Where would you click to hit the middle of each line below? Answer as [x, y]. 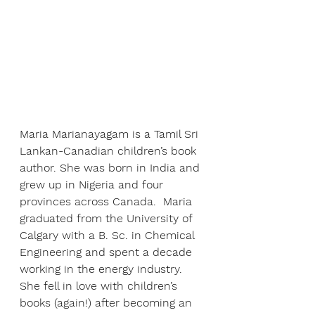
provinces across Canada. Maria [108, 202]
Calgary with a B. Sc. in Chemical [109, 236]
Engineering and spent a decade [108, 252]
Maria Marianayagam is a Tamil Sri [111, 134]
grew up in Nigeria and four [93, 185]
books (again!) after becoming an [108, 303]
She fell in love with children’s [100, 286]
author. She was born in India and [111, 168]
